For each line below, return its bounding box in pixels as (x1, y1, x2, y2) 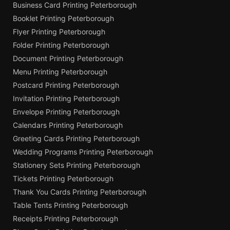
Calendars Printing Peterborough (13, 121, 123, 130)
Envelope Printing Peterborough (13, 107, 120, 117)
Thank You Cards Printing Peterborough (13, 187, 146, 197)
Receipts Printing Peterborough (13, 214, 118, 223)
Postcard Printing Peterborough (13, 81, 119, 90)
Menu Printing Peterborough (13, 67, 107, 76)
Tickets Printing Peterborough (13, 174, 113, 183)
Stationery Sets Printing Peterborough (13, 161, 140, 170)
